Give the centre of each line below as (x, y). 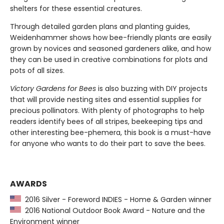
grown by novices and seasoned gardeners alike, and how (110, 48)
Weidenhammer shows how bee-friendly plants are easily (111, 37)
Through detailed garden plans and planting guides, (100, 26)
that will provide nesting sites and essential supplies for (106, 99)
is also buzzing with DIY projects (153, 88)
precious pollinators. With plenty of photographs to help (107, 110)
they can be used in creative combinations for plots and (109, 59)
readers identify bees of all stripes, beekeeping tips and (106, 121)
